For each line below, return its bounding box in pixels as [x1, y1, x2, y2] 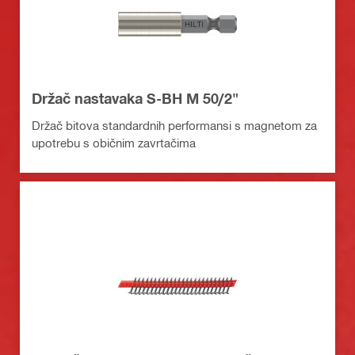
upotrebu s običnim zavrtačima [32, 135, 196, 150]
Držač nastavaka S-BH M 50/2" [32, 89, 239, 107]
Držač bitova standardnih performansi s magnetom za [32, 117, 317, 132]
